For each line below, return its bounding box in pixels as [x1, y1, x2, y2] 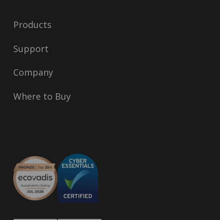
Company [13, 66, 53, 79]
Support [13, 42, 49, 55]
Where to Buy [13, 90, 71, 102]
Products [13, 19, 52, 31]
